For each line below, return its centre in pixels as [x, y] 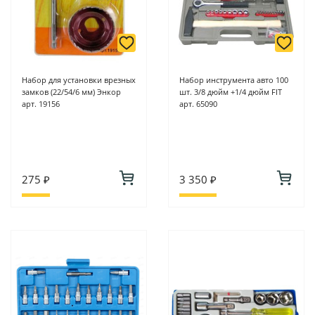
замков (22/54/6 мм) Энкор [71, 92]
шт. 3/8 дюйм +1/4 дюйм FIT [231, 92]
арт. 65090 [198, 104]
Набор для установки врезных [79, 80]
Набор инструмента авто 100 [234, 80]
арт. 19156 [41, 104]
